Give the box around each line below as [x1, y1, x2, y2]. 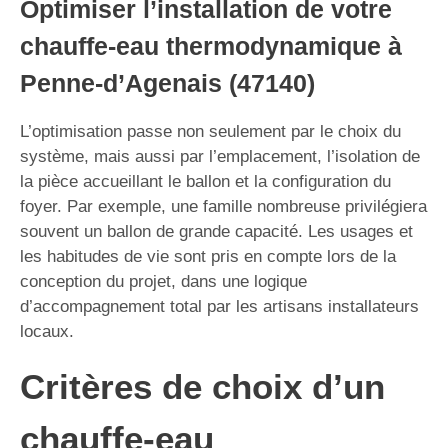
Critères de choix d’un [20, 366, 385, 406]
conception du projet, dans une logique [20, 271, 307, 291]
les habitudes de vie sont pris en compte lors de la [20, 246, 396, 266]
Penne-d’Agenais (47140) [20, 68, 315, 97]
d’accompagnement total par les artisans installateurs [20, 296, 419, 316]
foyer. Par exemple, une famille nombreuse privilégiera [20, 196, 427, 216]
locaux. [20, 321, 74, 341]
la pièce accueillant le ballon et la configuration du [20, 171, 391, 191]
